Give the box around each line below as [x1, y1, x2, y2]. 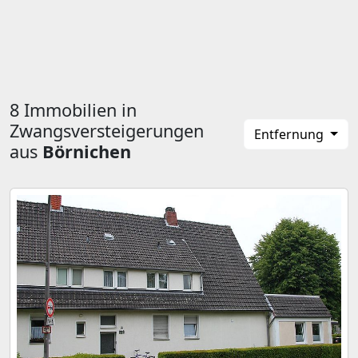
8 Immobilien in [10, 98, 137, 121]
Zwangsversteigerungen [10, 119, 204, 142]
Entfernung [254, 125, 328, 143]
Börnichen [42, 140, 131, 163]
